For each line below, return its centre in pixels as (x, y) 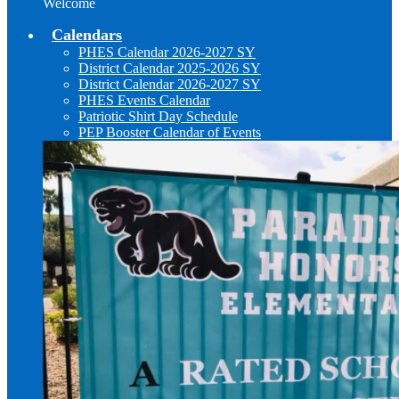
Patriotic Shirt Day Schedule (158, 116)
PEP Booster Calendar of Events (170, 132)
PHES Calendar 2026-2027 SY (167, 52)
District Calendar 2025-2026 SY (170, 68)
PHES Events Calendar (144, 100)
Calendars (87, 35)
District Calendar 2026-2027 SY (170, 84)
